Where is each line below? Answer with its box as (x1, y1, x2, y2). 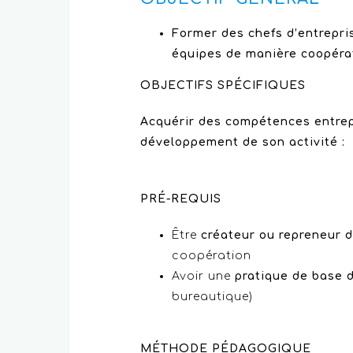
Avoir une (172, 269, 235, 282)
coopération (172, 249, 251, 262)
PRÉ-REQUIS (140, 192, 221, 205)
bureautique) (172, 290, 253, 303)
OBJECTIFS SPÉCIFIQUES (140, 79, 306, 91)
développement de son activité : (140, 136, 345, 148)
